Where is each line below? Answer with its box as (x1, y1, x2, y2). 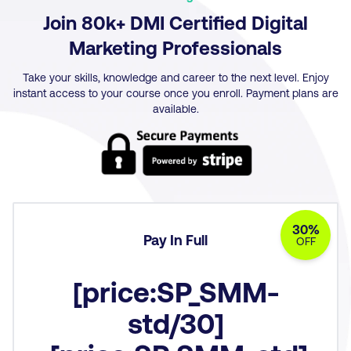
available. (152, 102, 199, 116)
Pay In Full (143, 230, 208, 248)
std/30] (127, 305, 224, 339)
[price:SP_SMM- (72, 273, 279, 308)
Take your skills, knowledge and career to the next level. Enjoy (22, 71, 329, 85)
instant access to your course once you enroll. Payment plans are (13, 86, 338, 100)
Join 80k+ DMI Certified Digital (43, 11, 308, 34)
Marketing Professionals (69, 36, 282, 60)
